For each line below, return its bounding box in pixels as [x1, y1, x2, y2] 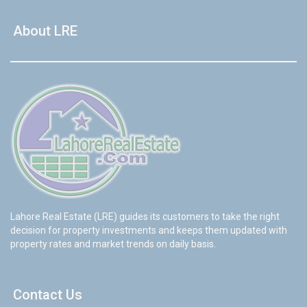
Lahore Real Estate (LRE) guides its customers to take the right [10, 211, 280, 222]
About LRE [13, 23, 77, 39]
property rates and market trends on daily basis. [10, 238, 216, 249]
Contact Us [13, 286, 82, 303]
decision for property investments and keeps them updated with [10, 225, 287, 236]
